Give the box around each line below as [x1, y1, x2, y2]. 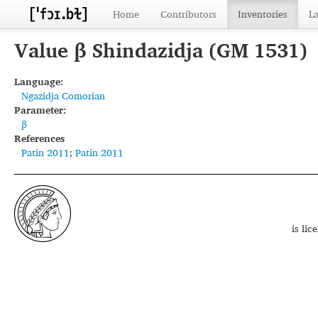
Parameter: [14, 102, 66, 118]
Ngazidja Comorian [21, 87, 105, 104]
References [14, 130, 65, 146]
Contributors [160, 6, 216, 22]
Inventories [238, 6, 287, 22]
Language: [14, 73, 63, 89]
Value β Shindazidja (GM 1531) [14, 34, 307, 66]
